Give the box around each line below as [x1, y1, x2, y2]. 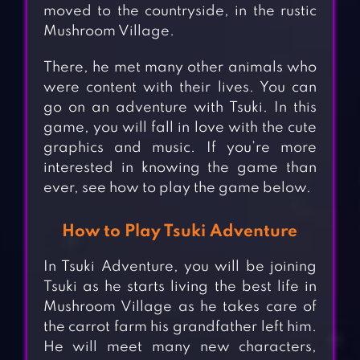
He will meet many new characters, [43, 340, 317, 355]
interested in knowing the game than [43, 161, 317, 176]
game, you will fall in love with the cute [43, 121, 317, 136]
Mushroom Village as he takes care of [43, 300, 317, 315]
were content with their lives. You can [43, 80, 317, 96]
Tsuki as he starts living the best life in [43, 280, 317, 295]
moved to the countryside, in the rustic [43, 4, 317, 19]
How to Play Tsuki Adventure [62, 223, 298, 241]
